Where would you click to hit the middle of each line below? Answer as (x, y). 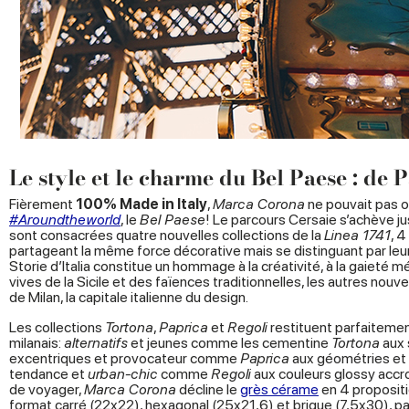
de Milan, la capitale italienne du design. (129, 298)
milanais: (37, 343)
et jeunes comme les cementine (230, 343)
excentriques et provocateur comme (125, 359)
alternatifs (96, 343)
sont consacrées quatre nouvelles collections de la (167, 236)
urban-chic (123, 374)
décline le (208, 390)
